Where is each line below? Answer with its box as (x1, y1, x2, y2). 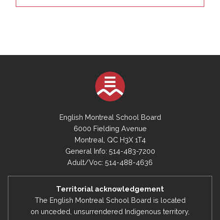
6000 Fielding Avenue (73, 124, 147, 133)
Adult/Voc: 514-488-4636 (67, 158, 153, 167)
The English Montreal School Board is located (34, 196, 186, 205)
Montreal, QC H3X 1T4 (74, 136, 146, 144)
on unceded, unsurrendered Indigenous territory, (30, 207, 190, 216)
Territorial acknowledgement (56, 185, 164, 193)
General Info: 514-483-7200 (65, 147, 155, 156)
